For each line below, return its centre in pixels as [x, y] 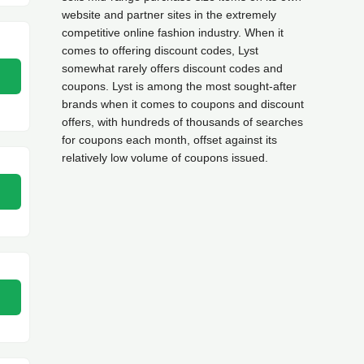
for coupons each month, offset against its [169, 140]
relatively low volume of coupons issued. [165, 158]
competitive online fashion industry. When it [173, 32]
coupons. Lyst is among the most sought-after [179, 86]
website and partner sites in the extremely [169, 15]
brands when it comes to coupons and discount [183, 104]
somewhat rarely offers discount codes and [172, 68]
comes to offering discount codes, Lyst [160, 50]
